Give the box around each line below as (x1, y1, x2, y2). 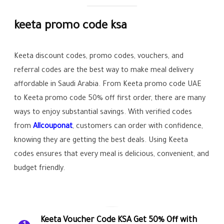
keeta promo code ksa (14, 20, 127, 33)
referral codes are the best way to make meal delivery (14, 66, 194, 75)
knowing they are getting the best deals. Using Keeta (14, 136, 188, 145)
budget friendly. (14, 164, 65, 173)
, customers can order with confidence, (72, 122, 203, 131)
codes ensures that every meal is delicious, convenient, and (14, 150, 209, 159)
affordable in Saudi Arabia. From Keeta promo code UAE (14, 80, 202, 89)
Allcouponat (33, 122, 73, 131)
